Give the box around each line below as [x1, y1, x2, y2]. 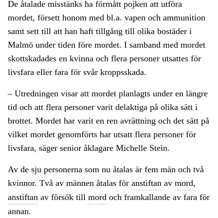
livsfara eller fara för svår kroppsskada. [8, 67, 146, 77]
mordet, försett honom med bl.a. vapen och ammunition [8, 13, 205, 23]
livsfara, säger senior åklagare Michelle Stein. [8, 143, 170, 153]
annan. [8, 206, 31, 217]
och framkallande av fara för [107, 192, 210, 202]
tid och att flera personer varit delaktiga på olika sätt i [8, 102, 198, 112]
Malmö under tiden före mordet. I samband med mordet [8, 40, 205, 50]
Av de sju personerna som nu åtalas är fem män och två [8, 164, 204, 175]
